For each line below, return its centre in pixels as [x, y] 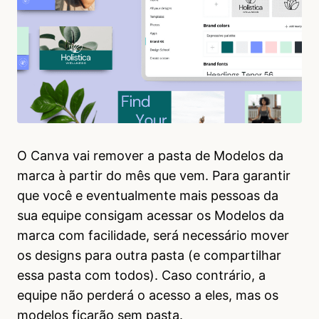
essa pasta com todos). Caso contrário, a [141, 275]
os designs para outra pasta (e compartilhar [149, 255]
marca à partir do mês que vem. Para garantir [154, 175]
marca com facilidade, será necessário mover [153, 235]
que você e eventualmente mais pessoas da [148, 195]
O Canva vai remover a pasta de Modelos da [150, 155]
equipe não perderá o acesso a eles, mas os [148, 295]
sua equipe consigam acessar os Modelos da [151, 215]
